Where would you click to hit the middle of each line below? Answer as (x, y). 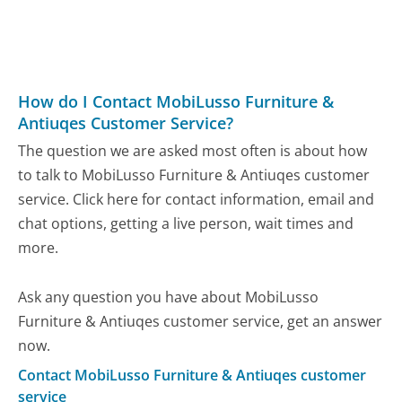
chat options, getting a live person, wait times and (186, 224)
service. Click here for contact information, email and (197, 200)
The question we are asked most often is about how (193, 151)
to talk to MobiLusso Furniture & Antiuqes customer (194, 175)
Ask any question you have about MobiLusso (169, 297)
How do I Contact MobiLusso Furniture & (176, 101)
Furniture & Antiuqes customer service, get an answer (201, 322)
